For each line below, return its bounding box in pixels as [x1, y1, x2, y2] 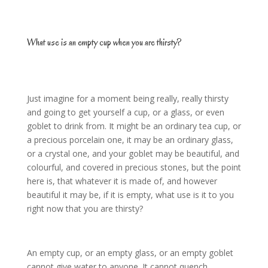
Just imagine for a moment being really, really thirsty [26, 93, 229, 105]
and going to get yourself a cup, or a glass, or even [26, 106, 224, 118]
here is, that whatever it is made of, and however [26, 175, 217, 187]
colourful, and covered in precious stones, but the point [26, 162, 241, 173]
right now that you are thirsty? [26, 203, 143, 215]
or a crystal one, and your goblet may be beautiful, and [26, 148, 239, 160]
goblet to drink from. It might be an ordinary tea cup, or [26, 120, 241, 132]
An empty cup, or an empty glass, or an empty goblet [26, 247, 233, 259]
